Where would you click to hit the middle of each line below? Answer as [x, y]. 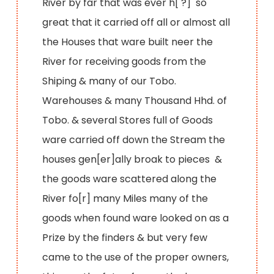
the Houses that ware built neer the [128, 42]
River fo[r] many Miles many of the [125, 198]
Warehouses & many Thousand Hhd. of [135, 100]
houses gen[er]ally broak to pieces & [132, 159]
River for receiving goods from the [124, 61]
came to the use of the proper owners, [136, 257]
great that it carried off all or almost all [136, 22]
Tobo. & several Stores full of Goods [128, 120]
